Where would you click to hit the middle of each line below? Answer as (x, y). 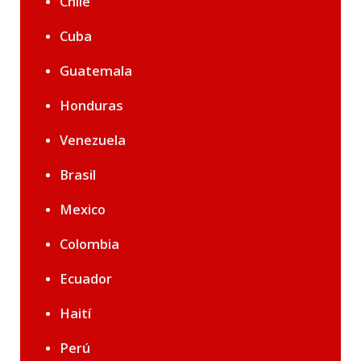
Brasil (78, 175)
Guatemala (96, 71)
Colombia (89, 244)
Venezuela (93, 140)
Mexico (83, 210)
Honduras (91, 106)
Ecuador (86, 279)
